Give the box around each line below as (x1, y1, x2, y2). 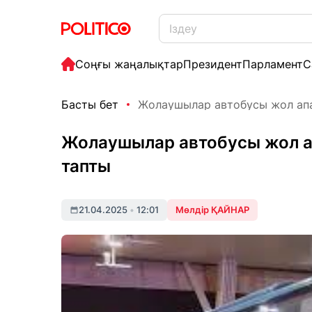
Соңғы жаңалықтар (75, 57, 183, 71)
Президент (183, 57, 242, 71)
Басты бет (61, 97, 118, 111)
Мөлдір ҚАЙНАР (175, 204, 249, 215)
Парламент (242, 57, 303, 71)
